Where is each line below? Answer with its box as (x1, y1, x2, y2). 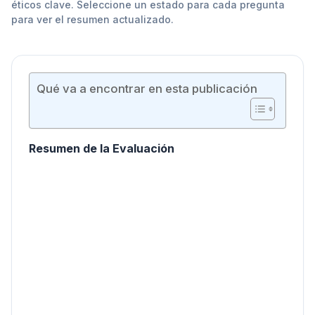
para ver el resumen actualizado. (11, 13, 174, 25)
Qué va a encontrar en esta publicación (37, 82, 257, 96)
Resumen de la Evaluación (29, 141, 174, 155)
